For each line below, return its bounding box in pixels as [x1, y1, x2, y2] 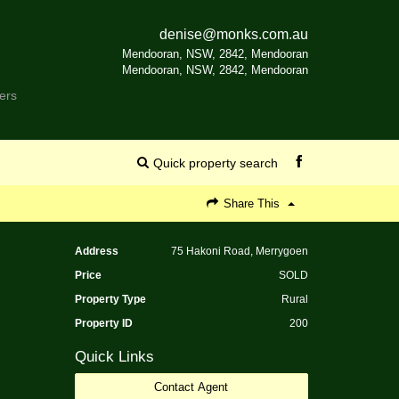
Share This [220, 196, 283, 210]
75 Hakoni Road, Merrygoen [170, 244, 308, 257]
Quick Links [74, 347, 154, 365]
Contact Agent [154, 379, 229, 394]
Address [74, 244, 118, 257]
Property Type [74, 292, 146, 305]
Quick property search [152, 155, 278, 170]
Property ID [74, 316, 133, 330]
